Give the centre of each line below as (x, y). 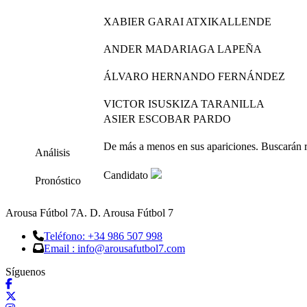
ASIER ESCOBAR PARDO (167, 119)
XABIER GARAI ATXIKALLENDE (187, 22)
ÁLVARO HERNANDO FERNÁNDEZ (194, 76)
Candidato (127, 175)
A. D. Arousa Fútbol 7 (125, 213)
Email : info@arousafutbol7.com (114, 248)
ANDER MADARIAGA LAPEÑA (183, 49)
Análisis (52, 152)
